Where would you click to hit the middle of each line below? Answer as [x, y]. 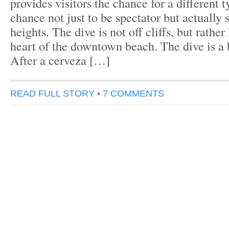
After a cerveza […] [60, 60]
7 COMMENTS [133, 93]
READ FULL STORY [52, 93]
